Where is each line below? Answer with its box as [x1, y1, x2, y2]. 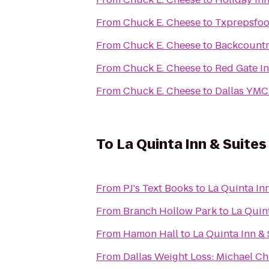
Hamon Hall [123, 227, 178, 241]
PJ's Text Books [123, 181, 193, 195]
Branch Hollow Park [123, 204, 217, 218]
